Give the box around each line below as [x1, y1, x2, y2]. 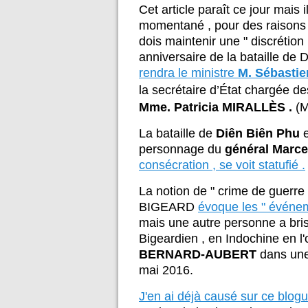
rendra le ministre [139, 65, 234, 80]
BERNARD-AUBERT [139, 247, 256, 261]
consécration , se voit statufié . [139, 157, 305, 172]
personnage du [139, 142, 225, 156]
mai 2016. [139, 263, 193, 277]
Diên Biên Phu [216, 126, 300, 140]
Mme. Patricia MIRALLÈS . [139, 100, 292, 114]
